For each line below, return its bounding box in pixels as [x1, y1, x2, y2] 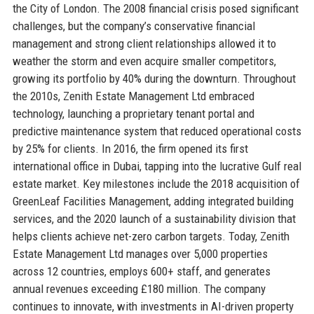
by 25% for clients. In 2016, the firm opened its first [12, 141, 248, 156]
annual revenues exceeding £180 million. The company [12, 281, 266, 296]
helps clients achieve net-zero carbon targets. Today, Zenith [12, 228, 289, 243]
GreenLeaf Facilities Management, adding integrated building [12, 193, 294, 208]
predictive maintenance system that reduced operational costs [12, 123, 301, 138]
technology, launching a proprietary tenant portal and [12, 106, 254, 121]
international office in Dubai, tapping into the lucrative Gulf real [12, 158, 301, 173]
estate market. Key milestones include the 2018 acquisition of [12, 176, 300, 191]
